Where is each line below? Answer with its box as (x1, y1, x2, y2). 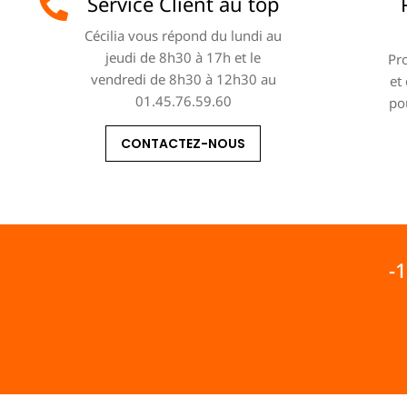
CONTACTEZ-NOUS (121, 134, 246, 153)
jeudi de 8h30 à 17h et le (105, 47, 262, 66)
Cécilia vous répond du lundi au (84, 25, 283, 45)
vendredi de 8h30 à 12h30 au (90, 69, 276, 88)
